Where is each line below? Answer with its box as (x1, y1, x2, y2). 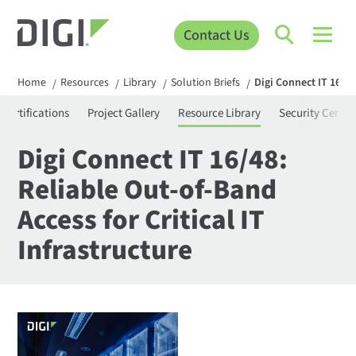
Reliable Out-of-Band (17, 170, 277, 211)
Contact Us (183, 25, 250, 45)
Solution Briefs (171, 75, 241, 91)
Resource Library (178, 105, 261, 122)
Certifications (2, 105, 70, 122)
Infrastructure (17, 230, 193, 271)
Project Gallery (87, 105, 161, 122)
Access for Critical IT (17, 200, 265, 241)
